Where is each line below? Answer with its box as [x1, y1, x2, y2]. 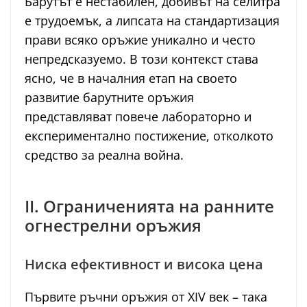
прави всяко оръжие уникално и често [25, 32, 256, 49]
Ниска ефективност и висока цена [25, 255, 263, 274]
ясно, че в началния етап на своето [25, 70, 237, 87]
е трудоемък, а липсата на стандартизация [25, 12, 280, 29]
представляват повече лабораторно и [25, 108, 251, 125]
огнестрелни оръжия [25, 214, 201, 237]
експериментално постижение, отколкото [25, 127, 273, 145]
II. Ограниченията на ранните [25, 195, 274, 218]
